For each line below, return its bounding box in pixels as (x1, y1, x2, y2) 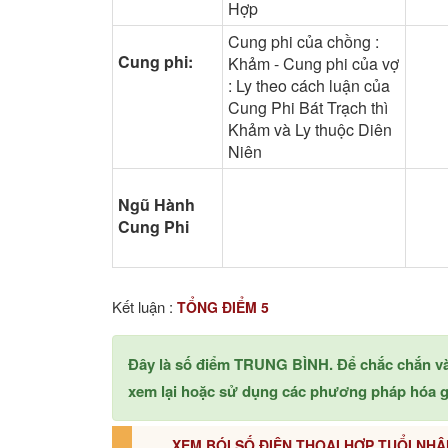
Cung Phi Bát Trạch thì (228, 95, 388, 119)
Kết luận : (112, 295, 177, 317)
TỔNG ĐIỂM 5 (177, 296, 269, 317)
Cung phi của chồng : (228, 29, 379, 53)
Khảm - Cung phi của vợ (228, 51, 399, 75)
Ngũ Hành (118, 192, 195, 216)
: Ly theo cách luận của (228, 73, 390, 97)
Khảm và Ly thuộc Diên (228, 117, 392, 141)
